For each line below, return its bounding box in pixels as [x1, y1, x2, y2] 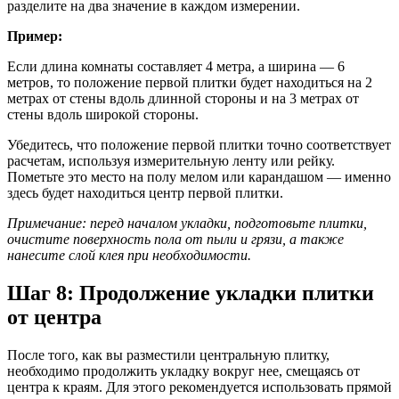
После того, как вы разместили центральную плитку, [7, 347, 330, 363]
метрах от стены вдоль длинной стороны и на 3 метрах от [7, 91, 359, 107]
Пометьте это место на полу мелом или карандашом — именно [7, 169, 391, 185]
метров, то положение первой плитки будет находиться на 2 [7, 75, 372, 91]
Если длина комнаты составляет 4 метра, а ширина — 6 [7, 59, 345, 75]
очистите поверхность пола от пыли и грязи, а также [7, 232, 344, 248]
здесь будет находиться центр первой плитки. [7, 185, 283, 201]
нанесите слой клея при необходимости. [7, 248, 251, 264]
